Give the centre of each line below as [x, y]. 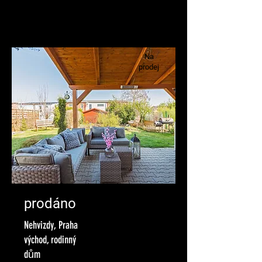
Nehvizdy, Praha [51, 225]
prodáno [50, 204]
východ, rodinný [50, 240]
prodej [149, 67]
